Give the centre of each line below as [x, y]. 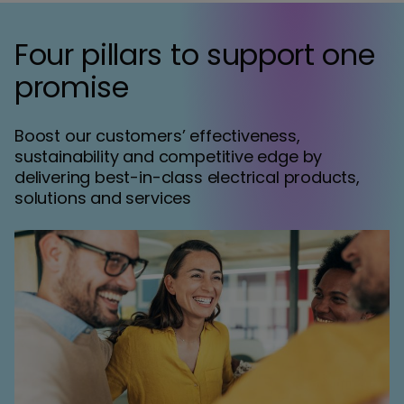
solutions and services [103, 198]
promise [72, 87]
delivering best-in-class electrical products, [187, 177]
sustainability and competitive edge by [169, 156]
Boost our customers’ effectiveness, [157, 136]
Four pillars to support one [195, 55]
